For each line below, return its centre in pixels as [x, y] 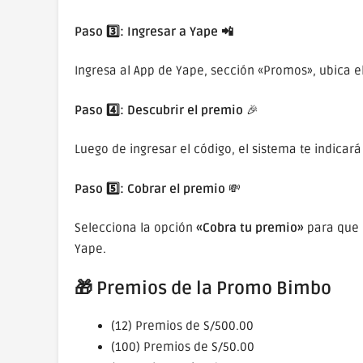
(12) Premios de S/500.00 [182, 325]
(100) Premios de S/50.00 [183, 346]
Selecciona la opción [135, 228]
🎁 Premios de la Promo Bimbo [203, 288]
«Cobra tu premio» [250, 228]
